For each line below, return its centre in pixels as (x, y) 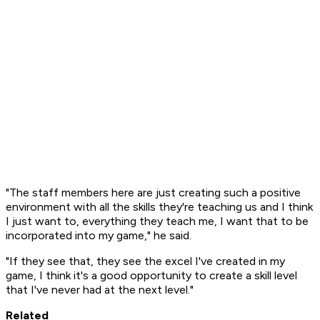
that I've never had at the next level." (100, 290)
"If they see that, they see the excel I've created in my (145, 261)
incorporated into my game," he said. (100, 236)
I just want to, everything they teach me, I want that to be (157, 221)
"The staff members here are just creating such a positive (153, 193)
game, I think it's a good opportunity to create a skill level (151, 276)
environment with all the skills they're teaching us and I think (159, 207)
